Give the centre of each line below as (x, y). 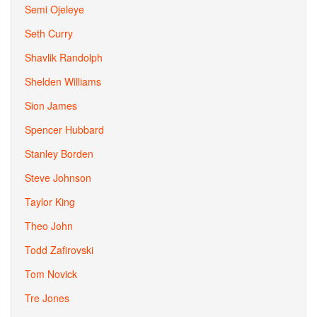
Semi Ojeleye (54, 9)
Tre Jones (47, 298)
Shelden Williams (63, 81)
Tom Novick (51, 274)
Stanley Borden (59, 154)
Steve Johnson (58, 178)
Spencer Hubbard (64, 129)
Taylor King (50, 202)
